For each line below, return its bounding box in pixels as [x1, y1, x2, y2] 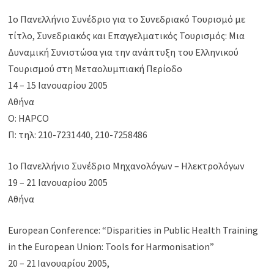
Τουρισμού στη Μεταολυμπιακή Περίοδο [8, 62, 183, 75]
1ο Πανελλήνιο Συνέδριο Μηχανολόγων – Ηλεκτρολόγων [8, 160, 245, 172]
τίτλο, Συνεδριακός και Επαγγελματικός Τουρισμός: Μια [8, 29, 245, 42]
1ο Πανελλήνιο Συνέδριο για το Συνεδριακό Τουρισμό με [8, 13, 246, 26]
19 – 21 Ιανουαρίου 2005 [8, 176, 108, 189]
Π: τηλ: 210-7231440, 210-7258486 [8, 128, 148, 141]
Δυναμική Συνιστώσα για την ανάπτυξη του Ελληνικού [8, 46, 239, 59]
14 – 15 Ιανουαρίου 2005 [8, 79, 108, 92]
